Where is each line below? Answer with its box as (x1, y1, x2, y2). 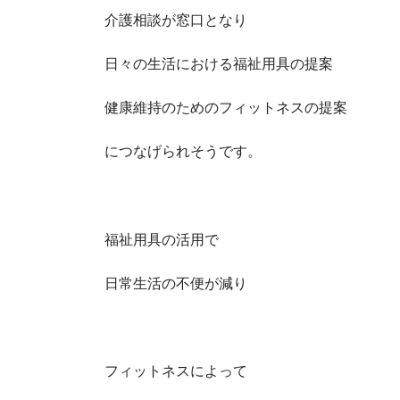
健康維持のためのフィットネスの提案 (104, 100, 347, 116)
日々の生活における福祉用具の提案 (104, 56, 333, 72)
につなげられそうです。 (104, 144, 262, 160)
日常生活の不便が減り (104, 275, 247, 291)
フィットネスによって (104, 363, 247, 379)
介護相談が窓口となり (104, 12, 247, 28)
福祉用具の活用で (104, 231, 219, 247)
